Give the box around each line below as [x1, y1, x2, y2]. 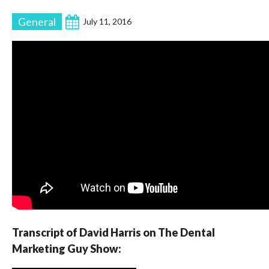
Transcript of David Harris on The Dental [12, 226, 215, 239]
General [18, 15, 56, 28]
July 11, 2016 [83, 16, 131, 26]
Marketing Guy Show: [12, 242, 121, 255]
